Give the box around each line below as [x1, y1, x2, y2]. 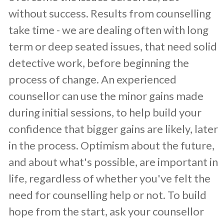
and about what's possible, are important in [8, 154, 218, 168]
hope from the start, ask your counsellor [8, 204, 204, 218]
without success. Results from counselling [8, 6, 211, 20]
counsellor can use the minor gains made [8, 88, 203, 102]
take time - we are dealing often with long [8, 22, 208, 36]
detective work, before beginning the [8, 55, 189, 69]
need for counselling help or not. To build [8, 187, 206, 201]
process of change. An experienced [8, 72, 176, 86]
